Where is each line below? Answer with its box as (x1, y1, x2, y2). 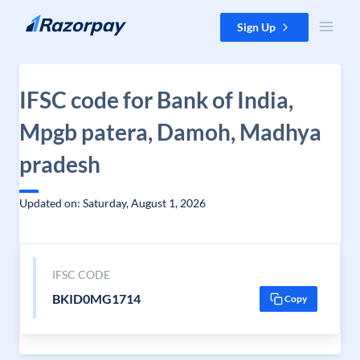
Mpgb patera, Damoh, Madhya (19, 118, 321, 145)
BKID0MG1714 (51, 291, 141, 306)
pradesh (19, 150, 100, 178)
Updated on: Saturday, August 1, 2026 (19, 196, 206, 210)
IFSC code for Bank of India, (19, 86, 293, 113)
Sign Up (237, 20, 276, 34)
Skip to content (13, 14, 89, 27)
